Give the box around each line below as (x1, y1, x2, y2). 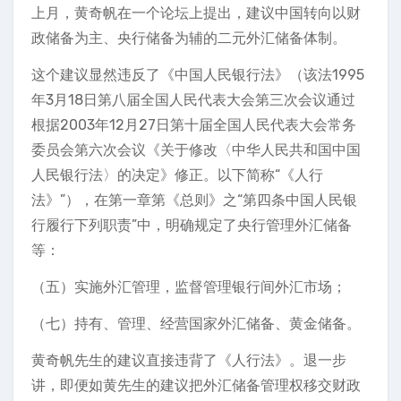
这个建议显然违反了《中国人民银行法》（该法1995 (31, 66, 364, 83)
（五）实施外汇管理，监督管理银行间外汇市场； (31, 278, 346, 295)
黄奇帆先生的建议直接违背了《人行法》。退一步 (31, 352, 346, 369)
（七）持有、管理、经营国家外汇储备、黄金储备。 (31, 315, 361, 332)
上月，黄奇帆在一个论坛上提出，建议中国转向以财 (31, 4, 361, 21)
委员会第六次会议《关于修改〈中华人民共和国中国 (31, 141, 361, 158)
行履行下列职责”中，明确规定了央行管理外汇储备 (31, 217, 352, 234)
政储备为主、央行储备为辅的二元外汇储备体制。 (31, 30, 346, 47)
